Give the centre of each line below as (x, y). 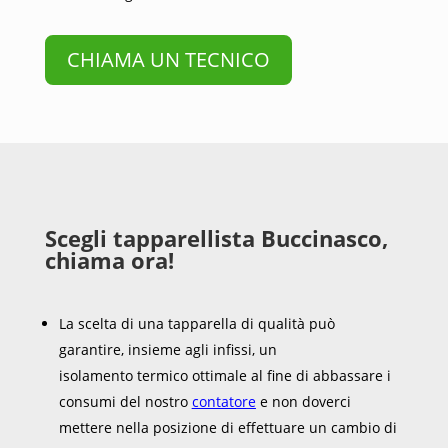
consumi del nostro (125, 401)
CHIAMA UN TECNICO (168, 59)
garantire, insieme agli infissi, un (167, 349)
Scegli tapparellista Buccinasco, (216, 237)
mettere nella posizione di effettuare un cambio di (227, 427)
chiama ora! (109, 259)
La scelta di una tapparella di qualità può (196, 323)
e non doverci (303, 401)
